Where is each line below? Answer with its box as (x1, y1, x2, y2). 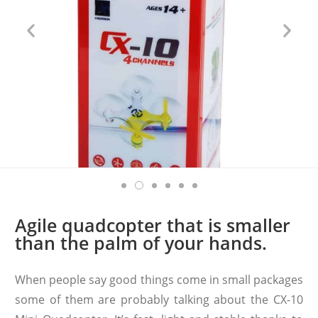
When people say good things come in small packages (15, 271, 303, 287)
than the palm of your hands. (15, 230, 268, 255)
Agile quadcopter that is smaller (15, 212, 291, 237)
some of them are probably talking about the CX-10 (15, 291, 303, 307)
